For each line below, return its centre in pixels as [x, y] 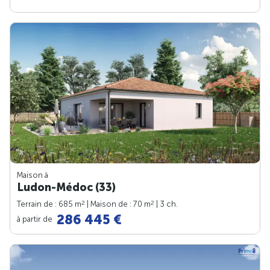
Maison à [33, 175]
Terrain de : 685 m [49, 204]
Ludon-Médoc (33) [66, 187]
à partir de [36, 219]
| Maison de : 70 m [118, 204]
